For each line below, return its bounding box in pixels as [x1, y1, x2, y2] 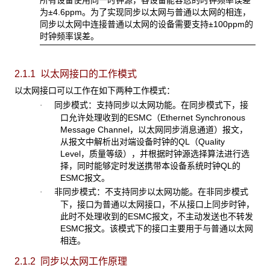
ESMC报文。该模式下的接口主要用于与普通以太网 [60, 223, 253, 233]
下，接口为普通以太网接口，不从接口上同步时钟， [60, 199, 254, 209]
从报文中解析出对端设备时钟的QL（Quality [60, 137, 225, 147]
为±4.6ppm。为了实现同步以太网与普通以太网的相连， [39, 7, 251, 17]
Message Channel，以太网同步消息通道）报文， [60, 125, 248, 135]
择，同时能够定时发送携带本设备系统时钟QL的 [60, 161, 240, 171]
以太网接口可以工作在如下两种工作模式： [14, 86, 175, 96]
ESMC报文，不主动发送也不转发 [127, 211, 253, 221]
